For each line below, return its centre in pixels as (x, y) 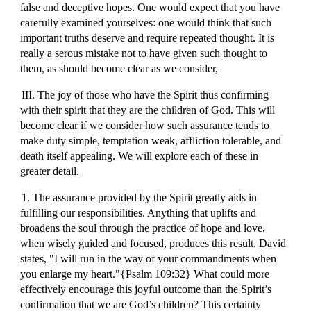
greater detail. (50, 171)
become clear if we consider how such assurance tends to (145, 125)
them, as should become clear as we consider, (119, 68)
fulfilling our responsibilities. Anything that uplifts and (138, 213)
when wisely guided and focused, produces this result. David (153, 243)
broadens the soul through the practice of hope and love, (143, 228)
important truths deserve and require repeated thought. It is (148, 38)
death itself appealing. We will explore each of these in (140, 156)
